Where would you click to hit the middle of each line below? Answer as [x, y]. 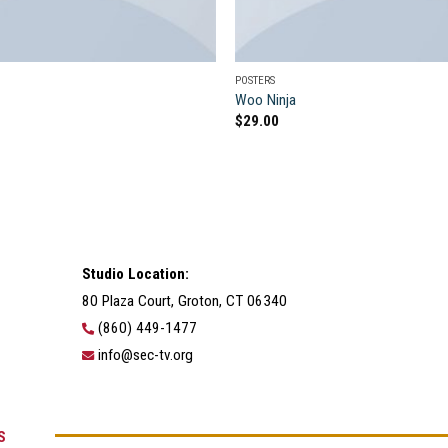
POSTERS [255, 79]
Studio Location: [135, 273]
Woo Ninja [266, 100]
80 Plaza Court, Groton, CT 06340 [184, 300]
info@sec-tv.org [145, 354]
